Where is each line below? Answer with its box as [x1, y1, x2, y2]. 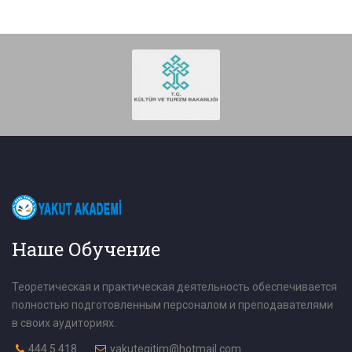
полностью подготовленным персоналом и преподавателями [12, 298, 333, 311]
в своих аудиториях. [12, 316, 116, 329]
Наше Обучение [12, 236, 160, 262]
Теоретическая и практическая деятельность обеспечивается [12, 280, 337, 293]
